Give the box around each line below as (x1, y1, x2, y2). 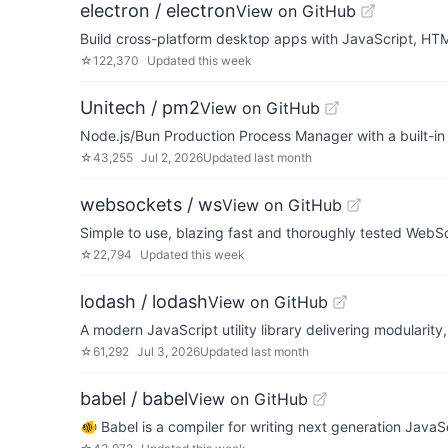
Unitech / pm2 (80, 97, 200, 118)
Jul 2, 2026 (141, 150, 203, 165)
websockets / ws (80, 194, 222, 215)
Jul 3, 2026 (137, 344, 200, 359)
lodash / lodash (80, 291, 208, 312)
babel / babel (80, 388, 188, 409)
